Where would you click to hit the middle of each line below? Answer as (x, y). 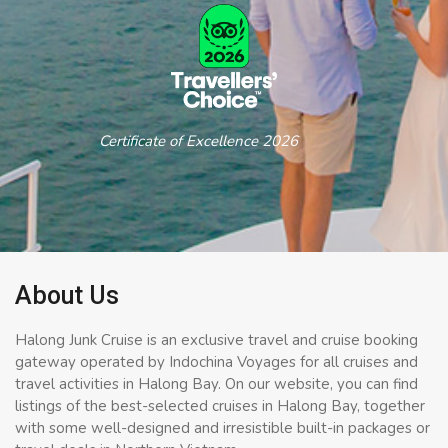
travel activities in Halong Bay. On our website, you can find (216, 383)
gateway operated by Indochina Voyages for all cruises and (216, 361)
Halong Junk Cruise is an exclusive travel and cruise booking (216, 339)
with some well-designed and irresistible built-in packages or (222, 427)
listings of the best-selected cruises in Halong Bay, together (220, 405)
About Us (67, 295)
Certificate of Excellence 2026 (156, 140)
